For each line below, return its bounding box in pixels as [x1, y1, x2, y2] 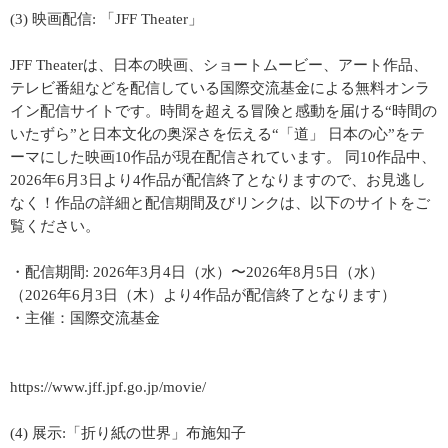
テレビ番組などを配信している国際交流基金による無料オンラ [10, 80, 430, 96]
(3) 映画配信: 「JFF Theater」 [10, 11, 203, 27]
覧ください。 [10, 218, 100, 234]
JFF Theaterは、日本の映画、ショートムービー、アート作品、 [10, 57, 428, 73]
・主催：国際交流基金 [10, 310, 160, 326]
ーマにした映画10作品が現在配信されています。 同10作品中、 [10, 149, 436, 165]
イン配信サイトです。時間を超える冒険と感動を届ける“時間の [10, 103, 437, 119]
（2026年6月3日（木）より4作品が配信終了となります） [10, 287, 396, 303]
